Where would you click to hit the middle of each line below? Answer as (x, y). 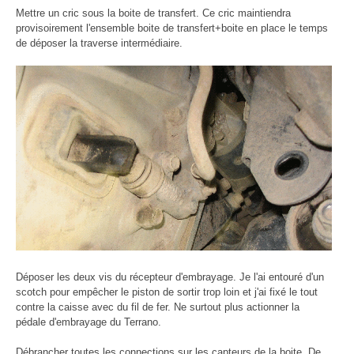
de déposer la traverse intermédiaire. (99, 43)
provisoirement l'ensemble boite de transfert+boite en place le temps (172, 28)
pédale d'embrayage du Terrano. (88, 322)
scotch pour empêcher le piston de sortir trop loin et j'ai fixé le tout (167, 292)
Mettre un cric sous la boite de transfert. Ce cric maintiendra (153, 13)
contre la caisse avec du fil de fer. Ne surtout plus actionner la (158, 307)
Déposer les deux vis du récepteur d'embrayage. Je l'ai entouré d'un (170, 277)
